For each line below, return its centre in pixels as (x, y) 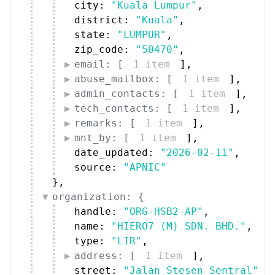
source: (99, 167)
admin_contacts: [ (126, 93)
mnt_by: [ (102, 137)
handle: (99, 211)
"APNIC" (145, 167)
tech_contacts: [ (123, 108)
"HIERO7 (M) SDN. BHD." (179, 226)
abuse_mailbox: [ (123, 79)
